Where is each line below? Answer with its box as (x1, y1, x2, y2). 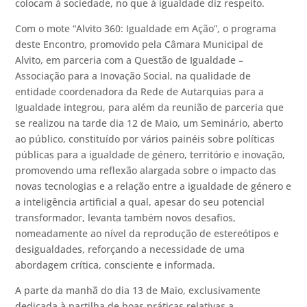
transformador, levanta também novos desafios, (15, 211, 236, 224)
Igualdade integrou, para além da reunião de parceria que (15, 101, 284, 114)
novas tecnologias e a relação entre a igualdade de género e (15, 180, 292, 193)
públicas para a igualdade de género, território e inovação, (15, 148, 286, 161)
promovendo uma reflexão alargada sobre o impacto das (15, 164, 277, 177)
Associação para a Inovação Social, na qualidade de (15, 69, 251, 82)
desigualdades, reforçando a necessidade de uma (15, 243, 245, 256)
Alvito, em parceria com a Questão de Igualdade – (15, 53, 244, 66)
